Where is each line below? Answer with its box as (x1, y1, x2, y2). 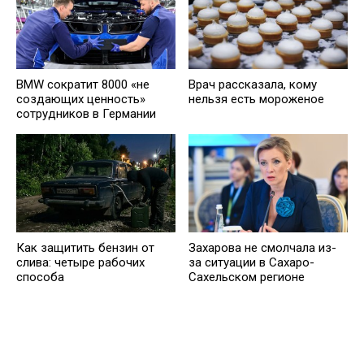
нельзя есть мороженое (188, 92, 324, 107)
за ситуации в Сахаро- (188, 255, 314, 271)
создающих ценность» (16, 92, 145, 107)
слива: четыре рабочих (16, 255, 145, 271)
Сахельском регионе (188, 270, 305, 285)
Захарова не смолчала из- (188, 240, 336, 256)
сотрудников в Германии (16, 106, 156, 122)
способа (16, 270, 64, 285)
